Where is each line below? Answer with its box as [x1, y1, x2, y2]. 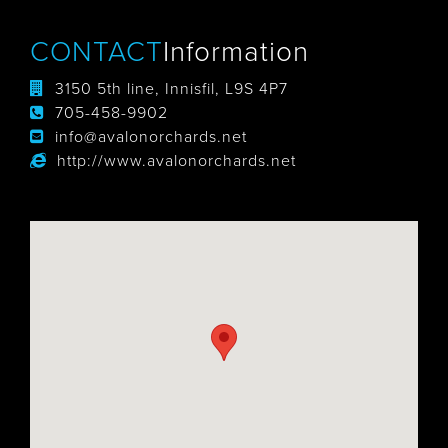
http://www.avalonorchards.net [57, 151, 296, 171]
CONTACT [30, 35, 163, 69]
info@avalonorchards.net [55, 127, 247, 147]
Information [163, 35, 309, 69]
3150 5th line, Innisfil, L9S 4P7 [55, 79, 288, 99]
